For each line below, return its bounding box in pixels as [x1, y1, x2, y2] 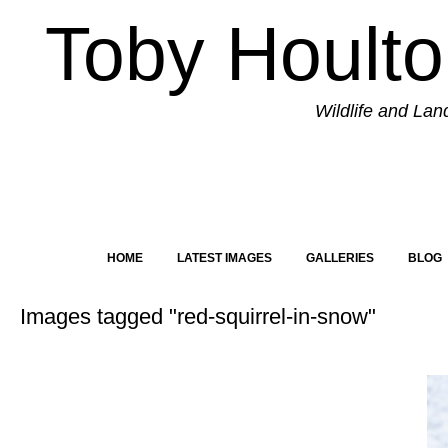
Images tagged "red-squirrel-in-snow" [20, 304, 376, 329]
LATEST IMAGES [176, 251, 272, 265]
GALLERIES [305, 251, 374, 265]
